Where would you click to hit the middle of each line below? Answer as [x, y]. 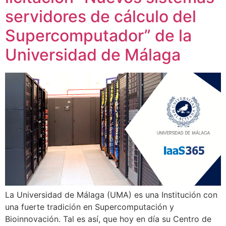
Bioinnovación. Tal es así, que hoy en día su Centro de [108, 219]
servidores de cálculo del [101, 17]
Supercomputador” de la [98, 36]
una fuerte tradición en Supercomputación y [90, 207]
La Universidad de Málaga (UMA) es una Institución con [111, 194]
